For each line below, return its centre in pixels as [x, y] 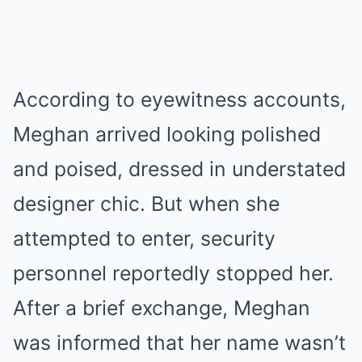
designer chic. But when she [146, 204]
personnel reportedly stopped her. [173, 273]
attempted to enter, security [144, 238]
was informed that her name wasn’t [179, 343]
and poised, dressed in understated [179, 169]
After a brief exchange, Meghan [162, 308]
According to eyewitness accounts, [179, 99]
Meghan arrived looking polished [167, 134]
